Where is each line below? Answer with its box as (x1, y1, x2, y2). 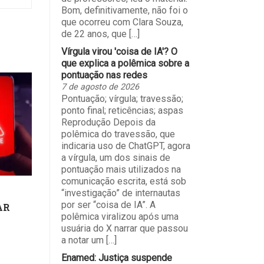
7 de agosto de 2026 (61, 82, 139, 93)
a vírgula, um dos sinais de (61, 152, 170, 164)
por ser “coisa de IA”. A (61, 199, 156, 211)
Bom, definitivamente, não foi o (61, 5, 188, 16)
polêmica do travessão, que (61, 128, 175, 140)
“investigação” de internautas (61, 187, 180, 199)
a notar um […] (61, 235, 117, 246)
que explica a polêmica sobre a (61, 58, 189, 70)
